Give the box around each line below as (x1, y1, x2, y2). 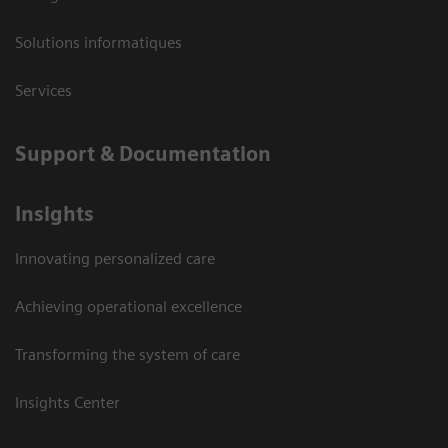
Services (15, 80, 72, 100)
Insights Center (15, 392, 120, 412)
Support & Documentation (15, 141, 271, 166)
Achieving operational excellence (15, 296, 242, 316)
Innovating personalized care (15, 248, 215, 268)
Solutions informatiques (15, 32, 182, 52)
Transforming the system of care (15, 344, 240, 364)
